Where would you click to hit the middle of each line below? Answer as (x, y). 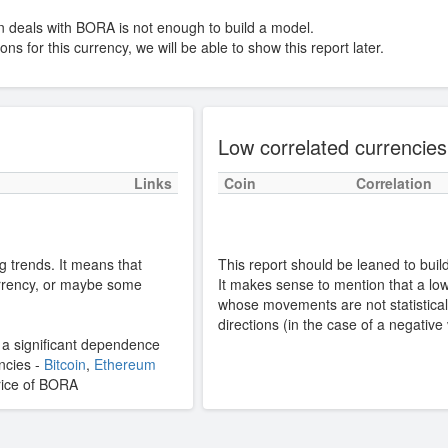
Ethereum (124, 364)
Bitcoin (64, 364)
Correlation (393, 183)
